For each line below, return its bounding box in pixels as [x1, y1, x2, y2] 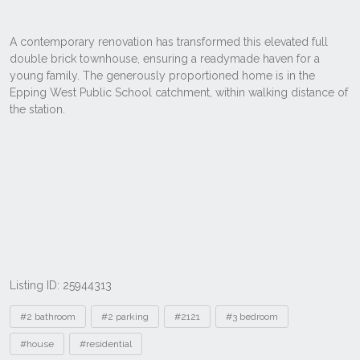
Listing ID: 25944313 [10, 279, 112, 292]
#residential [80, 338, 132, 350]
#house [20, 338, 54, 350]
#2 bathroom [20, 311, 76, 322]
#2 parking [101, 311, 149, 322]
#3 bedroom [226, 311, 278, 322]
